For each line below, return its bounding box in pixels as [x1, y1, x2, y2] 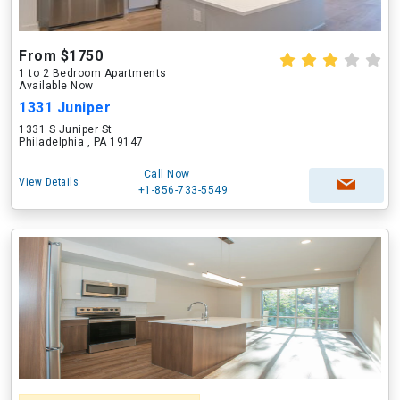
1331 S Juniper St [19, 123, 112, 136]
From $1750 [19, 47, 103, 64]
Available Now [19, 79, 94, 92]
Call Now [143, 168, 190, 180]
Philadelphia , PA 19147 [19, 136, 144, 148]
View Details [19, 176, 79, 188]
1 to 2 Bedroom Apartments [19, 67, 167, 79]
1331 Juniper [19, 99, 111, 116]
